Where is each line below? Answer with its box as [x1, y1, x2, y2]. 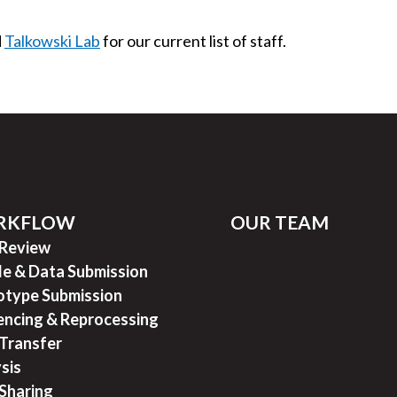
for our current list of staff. [100, 31, 286, 51]
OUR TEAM [230, 210, 329, 233]
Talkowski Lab [4, 31, 100, 51]
